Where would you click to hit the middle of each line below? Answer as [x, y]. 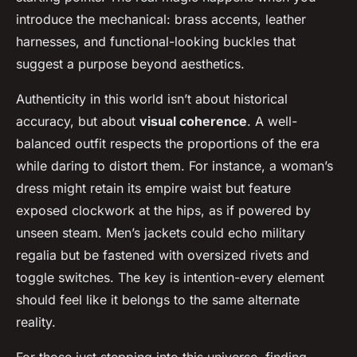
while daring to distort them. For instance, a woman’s [175, 166]
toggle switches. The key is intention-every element [170, 278]
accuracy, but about [78, 122]
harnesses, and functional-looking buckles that [156, 42]
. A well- [272, 122]
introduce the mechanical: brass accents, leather [161, 20]
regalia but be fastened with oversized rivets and [163, 255]
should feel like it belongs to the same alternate [158, 300]
